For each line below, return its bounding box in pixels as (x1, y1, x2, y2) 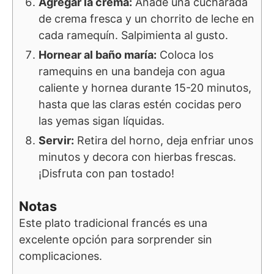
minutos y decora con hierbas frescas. (39, 150, 236, 164)
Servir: (39, 134, 74, 147)
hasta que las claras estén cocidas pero (39, 98, 242, 111)
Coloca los (157, 48, 213, 62)
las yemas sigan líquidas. (39, 114, 165, 128)
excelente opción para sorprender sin (19, 233, 212, 246)
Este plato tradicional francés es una (19, 217, 207, 230)
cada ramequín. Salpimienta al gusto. (39, 29, 228, 42)
